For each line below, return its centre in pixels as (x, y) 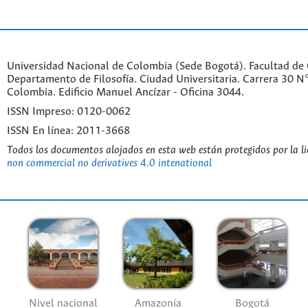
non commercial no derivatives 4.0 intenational (109, 163)
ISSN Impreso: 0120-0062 (69, 112)
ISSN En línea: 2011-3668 (68, 131)
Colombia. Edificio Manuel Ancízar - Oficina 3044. (125, 93)
